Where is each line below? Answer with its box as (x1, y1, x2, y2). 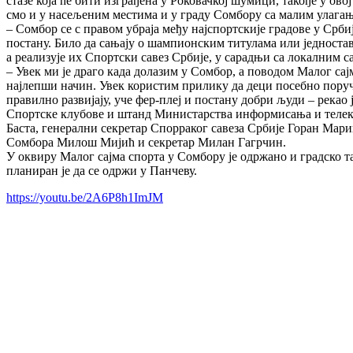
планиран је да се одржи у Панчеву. (6, 164, 197, 178)
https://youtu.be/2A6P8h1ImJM (6, 191, 163, 205)
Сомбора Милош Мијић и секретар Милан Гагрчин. (6, 136, 286, 150)
